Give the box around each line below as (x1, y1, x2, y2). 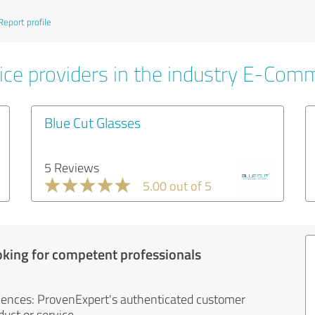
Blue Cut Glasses (44, 112, 141, 132)
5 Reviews (44, 159, 99, 176)
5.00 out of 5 (143, 177, 212, 194)
